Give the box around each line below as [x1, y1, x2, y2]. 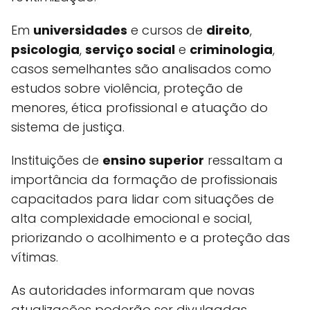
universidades [33, 21, 127, 39]
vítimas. [11, 248, 58, 266]
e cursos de [127, 21, 206, 39]
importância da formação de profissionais [11, 171, 277, 188]
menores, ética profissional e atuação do [11, 99, 268, 116]
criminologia [190, 41, 273, 58]
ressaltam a [204, 152, 283, 169]
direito [206, 21, 250, 39]
